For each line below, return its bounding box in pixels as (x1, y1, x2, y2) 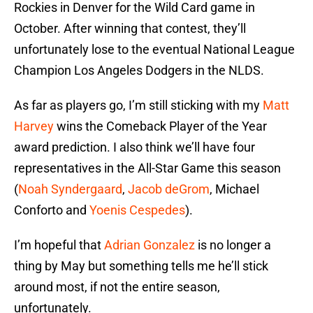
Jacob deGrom (128, 182, 210, 197)
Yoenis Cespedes (89, 203, 185, 218)
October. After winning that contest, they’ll (14, 21, 246, 36)
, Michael (210, 182, 259, 197)
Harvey (14, 119, 54, 134)
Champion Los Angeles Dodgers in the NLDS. (14, 63, 264, 78)
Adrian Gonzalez (104, 238, 195, 253)
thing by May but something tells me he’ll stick (14, 259, 268, 274)
